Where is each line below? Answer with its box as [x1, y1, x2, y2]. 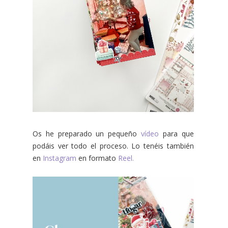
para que [159, 128, 194, 138]
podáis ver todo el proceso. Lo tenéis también [33, 140, 194, 151]
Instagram [43, 153, 76, 163]
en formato [76, 153, 118, 163]
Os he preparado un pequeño [33, 128, 141, 138]
